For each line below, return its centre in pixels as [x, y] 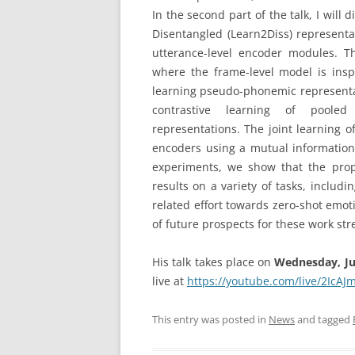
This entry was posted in [210, 319]
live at [170, 281]
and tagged [324, 319]
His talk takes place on [214, 262]
